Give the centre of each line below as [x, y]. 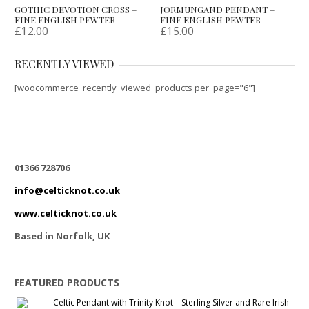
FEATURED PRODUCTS [67, 282]
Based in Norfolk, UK [62, 236]
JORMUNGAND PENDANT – [218, 9]
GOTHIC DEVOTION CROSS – [76, 9]
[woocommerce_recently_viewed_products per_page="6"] [135, 88]
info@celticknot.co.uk [68, 190]
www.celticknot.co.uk [66, 213]
